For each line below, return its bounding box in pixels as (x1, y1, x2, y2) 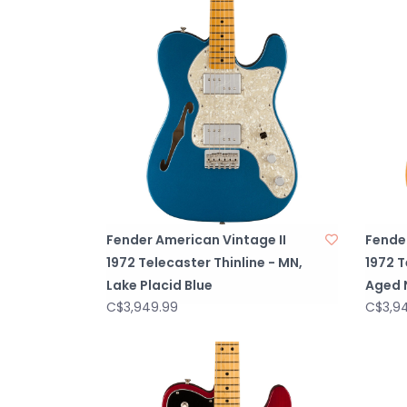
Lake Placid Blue (106, 275, 213, 294)
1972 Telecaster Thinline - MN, (106, 253, 303, 272)
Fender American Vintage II (106, 230, 286, 249)
